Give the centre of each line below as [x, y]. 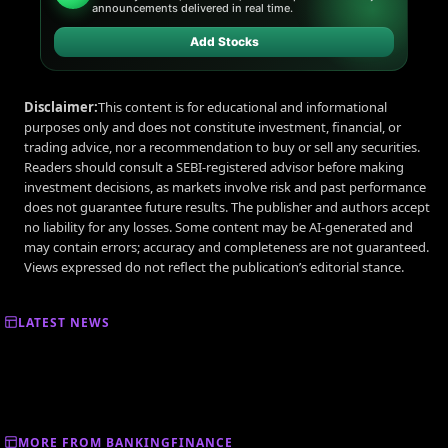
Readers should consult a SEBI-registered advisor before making [214, 166]
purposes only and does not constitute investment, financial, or [212, 126]
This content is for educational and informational [242, 106]
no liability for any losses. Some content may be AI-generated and [218, 226]
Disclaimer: [61, 106]
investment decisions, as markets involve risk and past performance [225, 186]
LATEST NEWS [64, 322]
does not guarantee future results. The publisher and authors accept [227, 206]
